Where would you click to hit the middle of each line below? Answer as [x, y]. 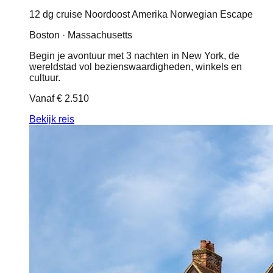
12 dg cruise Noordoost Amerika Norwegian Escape [141, 15]
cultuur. [45, 78]
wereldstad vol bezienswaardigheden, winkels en [136, 67]
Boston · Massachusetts [81, 35]
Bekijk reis [52, 119]
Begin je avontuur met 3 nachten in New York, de [134, 56]
